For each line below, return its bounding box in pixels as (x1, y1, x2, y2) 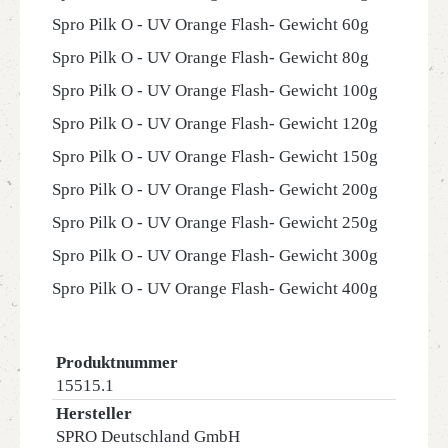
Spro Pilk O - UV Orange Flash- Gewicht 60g (52, 15, 369, 34)
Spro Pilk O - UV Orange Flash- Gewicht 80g (52, 48, 369, 67)
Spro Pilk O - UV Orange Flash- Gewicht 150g (52, 147, 378, 166)
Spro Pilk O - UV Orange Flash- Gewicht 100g (52, 81, 378, 100)
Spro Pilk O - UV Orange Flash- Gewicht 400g (52, 279, 378, 298)
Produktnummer (56, 353, 178, 372)
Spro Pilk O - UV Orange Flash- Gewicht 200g (52, 180, 378, 199)
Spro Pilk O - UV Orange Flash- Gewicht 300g (52, 246, 378, 265)
